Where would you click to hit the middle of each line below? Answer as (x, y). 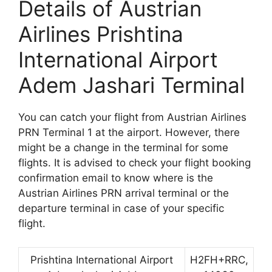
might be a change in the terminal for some (123, 148)
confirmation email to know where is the (116, 178)
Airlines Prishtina (101, 34)
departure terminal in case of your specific (121, 209)
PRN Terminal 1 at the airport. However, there (129, 133)
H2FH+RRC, (219, 260)
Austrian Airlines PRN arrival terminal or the (124, 193)
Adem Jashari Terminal (131, 85)
